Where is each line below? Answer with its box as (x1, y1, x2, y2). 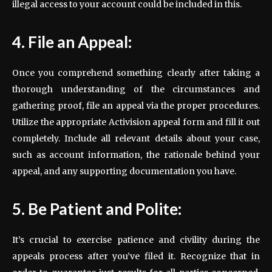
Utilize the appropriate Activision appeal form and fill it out (12, 117, 260, 128)
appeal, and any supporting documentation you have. (12, 166, 236, 177)
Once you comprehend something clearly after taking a (12, 67, 260, 79)
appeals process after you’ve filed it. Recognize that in (12, 251, 260, 262)
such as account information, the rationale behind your (12, 149, 260, 161)
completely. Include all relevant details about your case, (12, 133, 260, 144)
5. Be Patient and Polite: (12, 199, 182, 219)
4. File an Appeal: (12, 32, 132, 52)
